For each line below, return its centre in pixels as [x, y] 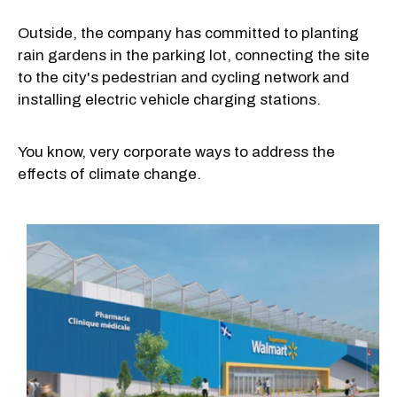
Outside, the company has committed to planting [188, 33]
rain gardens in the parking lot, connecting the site [194, 55]
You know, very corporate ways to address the [176, 152]
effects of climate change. [109, 174]
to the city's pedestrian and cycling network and [183, 77]
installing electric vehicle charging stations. [169, 99]
